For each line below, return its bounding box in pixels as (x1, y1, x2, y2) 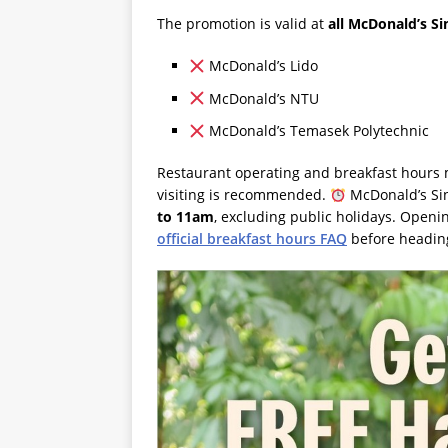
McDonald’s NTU (204, 88, 319, 108)
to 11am (157, 207, 214, 227)
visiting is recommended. (157, 185, 330, 205)
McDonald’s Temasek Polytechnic (204, 121, 429, 141)
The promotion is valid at (157, 14, 328, 34)
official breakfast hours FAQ (157, 229, 347, 249)
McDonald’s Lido (204, 56, 318, 76)
